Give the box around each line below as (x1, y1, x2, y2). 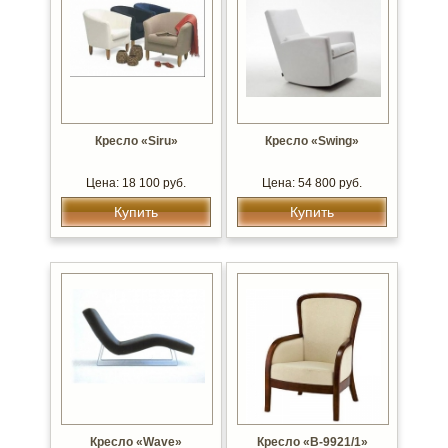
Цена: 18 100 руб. (86, 176, 186, 190)
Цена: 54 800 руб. (262, 176, 362, 190)
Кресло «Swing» (265, 134, 359, 148)
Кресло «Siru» (94, 134, 178, 148)
